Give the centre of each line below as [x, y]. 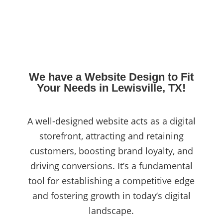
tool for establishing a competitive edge [111, 180]
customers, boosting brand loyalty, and [111, 151]
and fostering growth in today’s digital [111, 195]
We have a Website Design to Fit [111, 77]
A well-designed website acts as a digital [111, 121]
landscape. [111, 210]
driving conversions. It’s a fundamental [111, 166]
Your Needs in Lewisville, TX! [111, 88]
